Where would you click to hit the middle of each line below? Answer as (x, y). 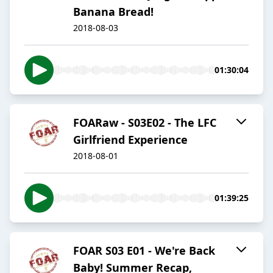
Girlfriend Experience (130, 140)
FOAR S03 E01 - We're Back (144, 251)
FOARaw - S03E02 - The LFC (145, 123)
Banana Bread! (113, 12)
